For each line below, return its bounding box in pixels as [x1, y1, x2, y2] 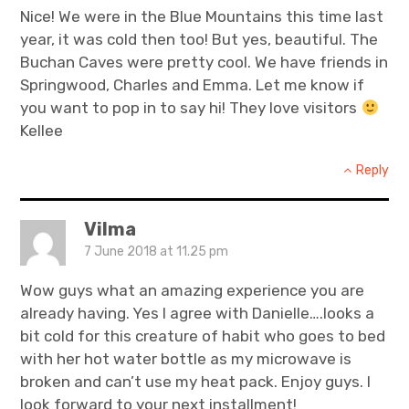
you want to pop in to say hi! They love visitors [20, 99, 362, 118]
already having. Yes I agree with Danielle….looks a [20, 304, 375, 323]
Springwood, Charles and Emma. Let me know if [20, 76, 365, 95]
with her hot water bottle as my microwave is [20, 350, 352, 369]
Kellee [20, 121, 64, 141]
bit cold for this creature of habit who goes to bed [20, 327, 386, 346]
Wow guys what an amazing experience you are [20, 281, 365, 300]
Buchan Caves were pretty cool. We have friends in [20, 53, 389, 72]
